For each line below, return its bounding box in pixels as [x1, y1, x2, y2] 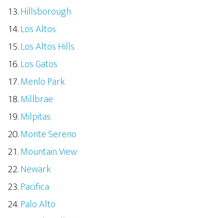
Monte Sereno [20, 126, 76, 143]
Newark [20, 161, 51, 178]
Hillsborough [20, 3, 71, 20]
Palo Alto [20, 196, 55, 213]
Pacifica [20, 179, 49, 195]
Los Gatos [20, 56, 57, 73]
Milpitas [20, 109, 51, 125]
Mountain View [20, 144, 77, 160]
